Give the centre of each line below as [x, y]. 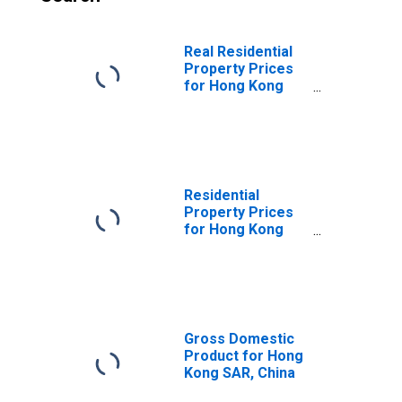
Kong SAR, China [240, 373]
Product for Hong [244, 356]
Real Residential [238, 52]
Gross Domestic [239, 339]
